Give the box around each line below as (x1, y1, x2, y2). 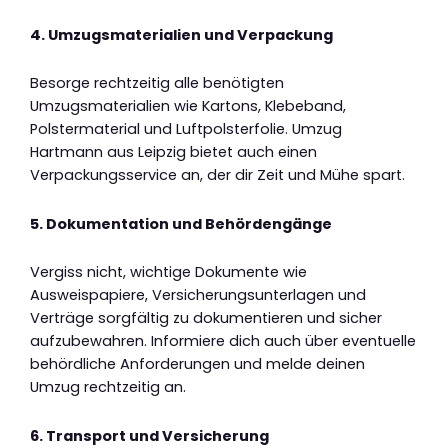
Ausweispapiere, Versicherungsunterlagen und (30, 285, 366, 306)
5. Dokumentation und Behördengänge (30, 213, 332, 234)
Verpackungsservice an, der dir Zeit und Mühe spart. (30, 165, 405, 186)
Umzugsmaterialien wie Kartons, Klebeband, (30, 96, 346, 117)
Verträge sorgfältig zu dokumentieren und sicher (30, 308, 382, 329)
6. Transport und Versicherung (30, 425, 269, 446)
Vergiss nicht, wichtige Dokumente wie (30, 262, 307, 283)
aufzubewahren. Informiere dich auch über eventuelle (30, 331, 416, 352)
